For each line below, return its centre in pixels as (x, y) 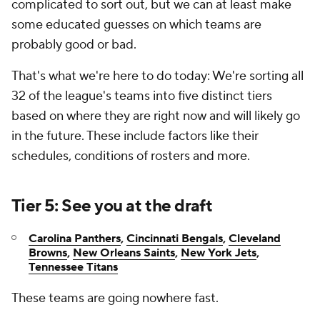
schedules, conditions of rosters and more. (131, 156)
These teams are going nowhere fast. (115, 298)
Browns (48, 253)
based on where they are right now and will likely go (156, 116)
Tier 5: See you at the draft (112, 206)
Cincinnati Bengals (175, 239)
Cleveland (255, 239)
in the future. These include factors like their (135, 136)
